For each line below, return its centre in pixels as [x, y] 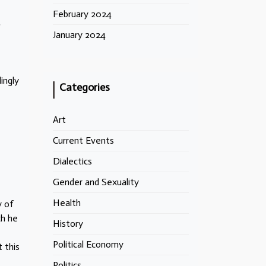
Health [67, 203]
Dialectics [72, 161]
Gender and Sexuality [96, 182]
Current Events [83, 140]
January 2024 [79, 35]
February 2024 [82, 14]
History [68, 224]
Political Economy [88, 244]
